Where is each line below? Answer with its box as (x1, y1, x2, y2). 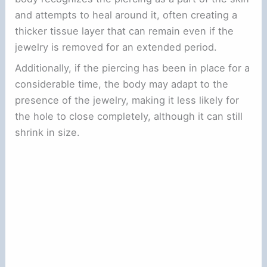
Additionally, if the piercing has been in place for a (15, 62, 250, 74)
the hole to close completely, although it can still (15, 110, 243, 123)
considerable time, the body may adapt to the (15, 78, 229, 91)
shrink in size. (15, 126, 80, 139)
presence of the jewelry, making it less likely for (15, 94, 240, 107)
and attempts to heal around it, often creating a (15, 9, 238, 21)
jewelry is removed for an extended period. (15, 41, 218, 54)
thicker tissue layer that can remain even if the (15, 25, 234, 38)
